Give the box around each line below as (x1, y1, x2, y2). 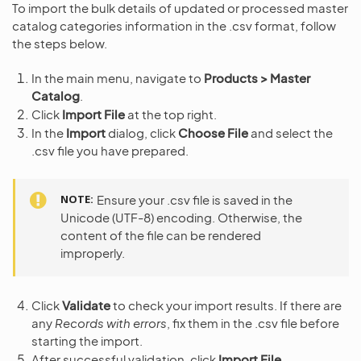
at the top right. (125, 106, 217, 122)
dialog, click (106, 125, 178, 140)
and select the (248, 125, 333, 140)
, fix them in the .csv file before (167, 315, 339, 330)
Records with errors (55, 315, 167, 330)
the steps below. (12, 35, 107, 51)
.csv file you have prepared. (31, 143, 189, 158)
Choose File (178, 125, 248, 140)
